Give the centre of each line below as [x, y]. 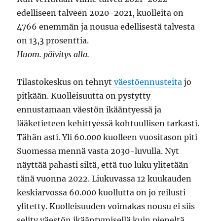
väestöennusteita [148, 82]
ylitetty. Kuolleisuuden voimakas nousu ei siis [106, 206]
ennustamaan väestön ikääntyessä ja [89, 110]
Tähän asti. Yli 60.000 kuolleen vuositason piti [107, 137]
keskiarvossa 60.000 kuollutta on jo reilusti [101, 193]
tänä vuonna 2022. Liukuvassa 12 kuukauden [104, 179]
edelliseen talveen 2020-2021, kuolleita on [100, 13]
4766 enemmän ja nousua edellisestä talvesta [106, 27]
